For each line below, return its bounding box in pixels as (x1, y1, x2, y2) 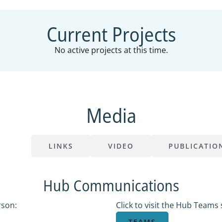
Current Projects (46, 20, 176, 48)
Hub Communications (43, 175, 179, 196)
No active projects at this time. (54, 45, 168, 56)
